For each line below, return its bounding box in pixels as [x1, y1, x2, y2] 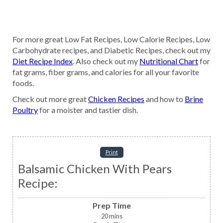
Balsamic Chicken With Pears [18, 161, 172, 176]
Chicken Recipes [88, 94, 144, 104]
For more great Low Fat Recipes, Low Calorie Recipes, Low [12, 34, 210, 44]
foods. [12, 78, 34, 88]
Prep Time [92, 200, 131, 210]
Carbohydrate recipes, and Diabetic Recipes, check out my [12, 45, 211, 55]
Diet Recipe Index [12, 56, 73, 66]
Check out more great [12, 94, 88, 104]
